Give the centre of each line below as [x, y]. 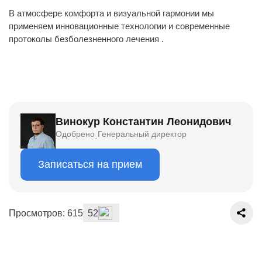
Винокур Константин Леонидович [143, 121]
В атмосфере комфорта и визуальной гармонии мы [111, 13]
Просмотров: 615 [46, 213]
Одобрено [75, 134]
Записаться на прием [90, 164]
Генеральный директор [142, 134]
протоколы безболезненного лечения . [86, 39]
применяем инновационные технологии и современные [119, 26]
